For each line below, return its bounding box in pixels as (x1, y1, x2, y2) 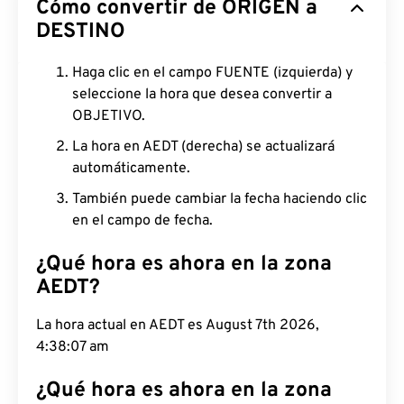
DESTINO (36, 19, 125, 45)
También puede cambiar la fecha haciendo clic (72, 190, 367, 208)
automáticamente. (72, 160, 190, 178)
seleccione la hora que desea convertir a (72, 86, 332, 104)
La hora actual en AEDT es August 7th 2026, (36, 317, 319, 335)
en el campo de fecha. (72, 212, 213, 230)
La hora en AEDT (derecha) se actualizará (72, 138, 335, 156)
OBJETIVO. (72, 107, 145, 125)
